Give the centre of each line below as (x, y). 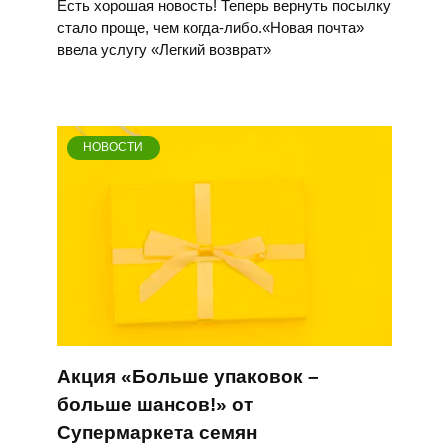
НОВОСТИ (113, 147)
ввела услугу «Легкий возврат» (163, 49)
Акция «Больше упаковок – (187, 376)
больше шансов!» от (154, 404)
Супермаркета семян (156, 432)
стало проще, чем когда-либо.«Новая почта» (210, 27)
